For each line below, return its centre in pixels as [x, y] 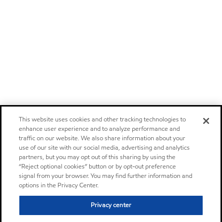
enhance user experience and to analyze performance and [100, 129]
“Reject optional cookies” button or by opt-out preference [98, 166]
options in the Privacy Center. [59, 185]
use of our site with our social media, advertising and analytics [105, 148]
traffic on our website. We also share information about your [102, 138]
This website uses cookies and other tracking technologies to [103, 119]
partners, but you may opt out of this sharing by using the [97, 157]
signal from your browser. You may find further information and [106, 176]
